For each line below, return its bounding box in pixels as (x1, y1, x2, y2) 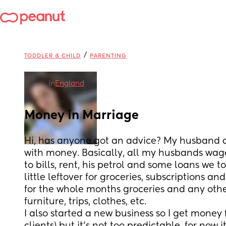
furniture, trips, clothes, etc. (24, 197, 146, 206)
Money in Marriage (24, 109, 139, 122)
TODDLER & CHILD (24, 53, 81, 59)
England (55, 80, 84, 87)
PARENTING (90, 53, 127, 59)
